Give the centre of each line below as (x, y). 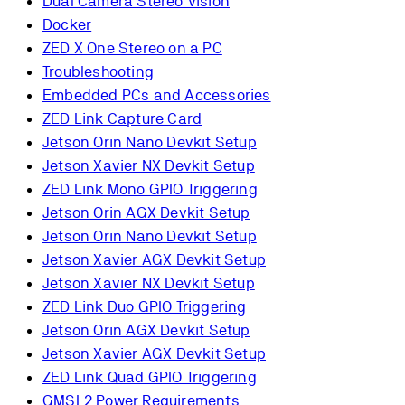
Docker (67, 24)
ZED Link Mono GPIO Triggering (150, 188)
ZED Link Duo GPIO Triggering (145, 306)
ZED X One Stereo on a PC (132, 47)
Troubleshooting (98, 71)
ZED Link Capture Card (122, 118)
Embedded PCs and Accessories (157, 94)
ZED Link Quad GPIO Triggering (150, 377)
